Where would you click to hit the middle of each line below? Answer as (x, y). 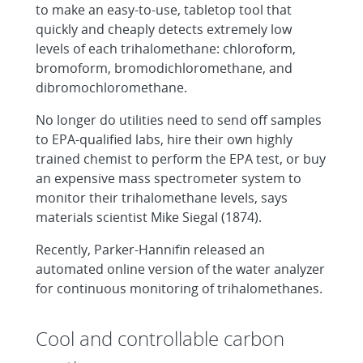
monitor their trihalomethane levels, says (162, 198)
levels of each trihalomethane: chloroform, (166, 49)
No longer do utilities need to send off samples (179, 120)
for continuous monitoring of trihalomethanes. (179, 288)
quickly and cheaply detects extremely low (164, 29)
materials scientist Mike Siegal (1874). (149, 217)
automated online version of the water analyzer (180, 269)
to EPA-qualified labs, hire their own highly (164, 139)
